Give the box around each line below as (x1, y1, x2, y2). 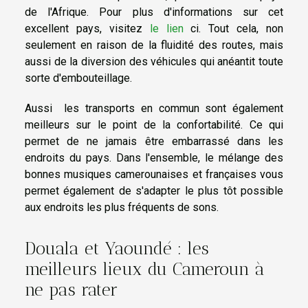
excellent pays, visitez (25, 22, 150, 36)
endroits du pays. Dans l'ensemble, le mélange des (25, 151, 283, 165)
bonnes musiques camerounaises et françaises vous (25, 168, 283, 181)
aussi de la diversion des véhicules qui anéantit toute (25, 55, 283, 69)
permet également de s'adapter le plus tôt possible (25, 184, 283, 198)
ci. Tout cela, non (183, 22, 283, 36)
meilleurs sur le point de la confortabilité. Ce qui (25, 118, 283, 132)
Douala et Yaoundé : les (25, 237, 209, 258)
